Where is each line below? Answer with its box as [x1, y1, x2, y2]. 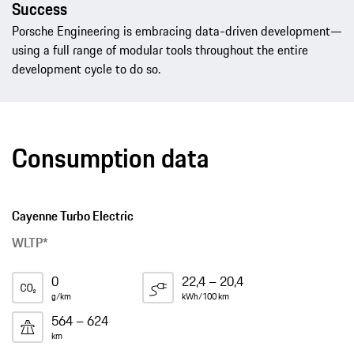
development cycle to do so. [12, 59, 160, 79]
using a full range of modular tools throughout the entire [12, 40, 308, 60]
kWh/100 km [182, 289, 229, 303]
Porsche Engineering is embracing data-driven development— [12, 21, 342, 41]
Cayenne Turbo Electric [12, 206, 134, 226]
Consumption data [12, 138, 209, 179]
